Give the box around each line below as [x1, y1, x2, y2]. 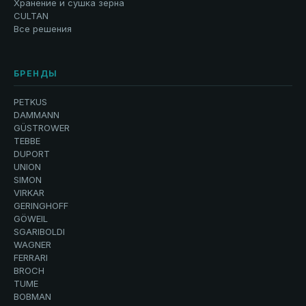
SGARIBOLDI [14, 225, 65, 237]
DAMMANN [14, 109, 59, 120]
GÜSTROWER [14, 122, 70, 133]
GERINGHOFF [14, 199, 68, 211]
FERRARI [14, 251, 48, 263]
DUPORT [14, 148, 50, 159]
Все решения [14, 23, 72, 34]
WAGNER [14, 238, 51, 250]
